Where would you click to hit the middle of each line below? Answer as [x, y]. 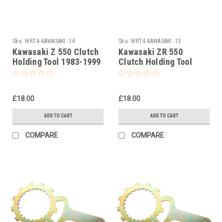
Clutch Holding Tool [155, 61]
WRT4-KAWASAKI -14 [50, 41]
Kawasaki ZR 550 [151, 52]
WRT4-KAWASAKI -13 [156, 41]
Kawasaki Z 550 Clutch [56, 52]
